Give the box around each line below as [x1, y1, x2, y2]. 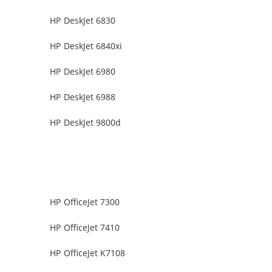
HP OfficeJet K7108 [50, 247, 126, 259]
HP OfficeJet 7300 [50, 196, 120, 208]
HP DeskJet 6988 [50, 91, 116, 103]
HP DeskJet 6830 [50, 15, 116, 27]
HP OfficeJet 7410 [50, 222, 120, 234]
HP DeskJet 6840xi [50, 40, 123, 52]
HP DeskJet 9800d [50, 117, 121, 129]
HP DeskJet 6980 [50, 66, 116, 78]
